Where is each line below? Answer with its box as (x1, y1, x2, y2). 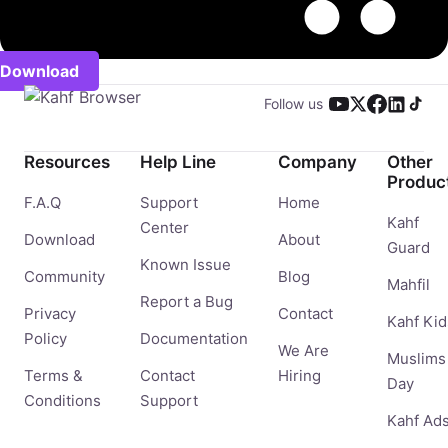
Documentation (140, 329, 248, 348)
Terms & (24, 366, 83, 385)
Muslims (387, 349, 446, 368)
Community (24, 267, 105, 286)
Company (278, 152, 357, 172)
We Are (278, 341, 329, 360)
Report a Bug (140, 292, 233, 311)
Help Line (140, 152, 216, 172)
